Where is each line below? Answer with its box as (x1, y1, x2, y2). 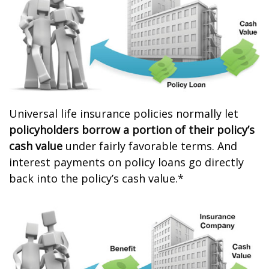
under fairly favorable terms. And (62, 139, 237, 154)
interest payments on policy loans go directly (9, 155, 244, 170)
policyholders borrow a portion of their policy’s (9, 122, 255, 138)
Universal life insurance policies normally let (9, 106, 238, 121)
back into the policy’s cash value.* (9, 171, 184, 186)
